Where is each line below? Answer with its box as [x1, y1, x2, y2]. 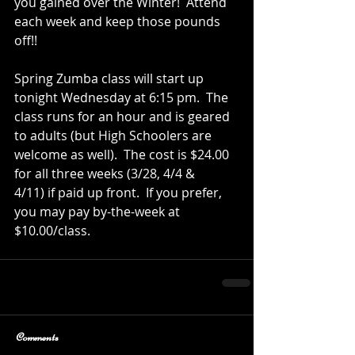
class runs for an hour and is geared [14, 108, 233, 125]
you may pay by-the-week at [14, 203, 183, 220]
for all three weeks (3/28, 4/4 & [14, 165, 198, 182]
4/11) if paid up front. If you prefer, [14, 184, 225, 201]
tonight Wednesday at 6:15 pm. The [14, 89, 231, 106]
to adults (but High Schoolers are [14, 127, 215, 144]
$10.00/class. [14, 222, 90, 239]
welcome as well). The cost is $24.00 [14, 146, 232, 163]
